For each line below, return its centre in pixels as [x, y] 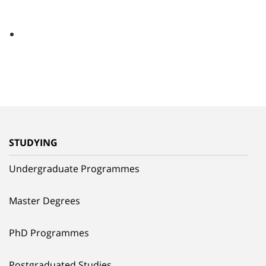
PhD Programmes [49, 232]
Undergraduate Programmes [74, 168]
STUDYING [33, 142]
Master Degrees [45, 200]
